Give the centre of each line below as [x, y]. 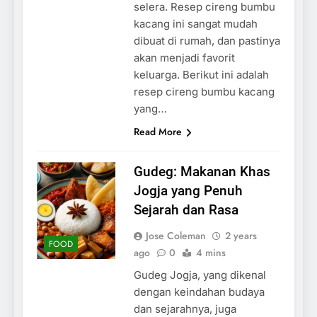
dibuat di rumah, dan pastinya [207, 40]
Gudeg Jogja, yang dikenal [200, 275]
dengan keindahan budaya [199, 292]
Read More [157, 131]
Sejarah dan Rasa [186, 209]
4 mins [211, 252]
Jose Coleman [175, 235]
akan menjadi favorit [184, 57]
